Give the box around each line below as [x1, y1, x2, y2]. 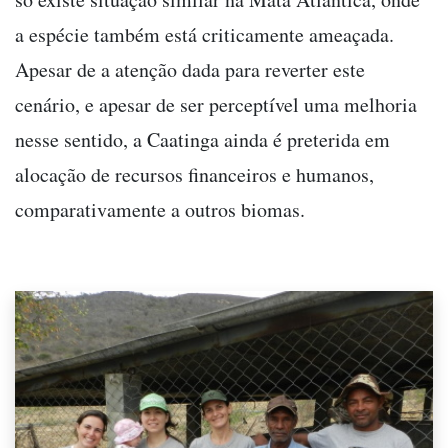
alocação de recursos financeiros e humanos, [15, 160, 374, 188]
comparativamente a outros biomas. [15, 195, 305, 223]
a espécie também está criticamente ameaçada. [15, 20, 394, 48]
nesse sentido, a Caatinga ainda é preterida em [15, 125, 390, 153]
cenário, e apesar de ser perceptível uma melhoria [15, 90, 417, 118]
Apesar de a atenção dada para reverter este [15, 55, 365, 83]
